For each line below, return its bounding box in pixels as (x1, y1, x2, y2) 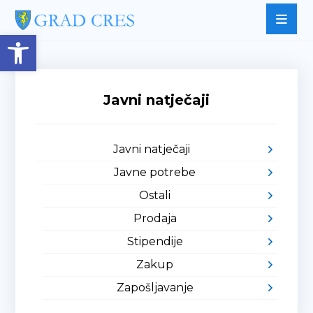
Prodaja (133, 212, 177, 225)
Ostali (139, 189, 170, 202)
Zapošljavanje (116, 281, 194, 294)
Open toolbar (6, 27, 152, 54)
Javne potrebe (114, 166, 196, 179)
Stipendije (126, 235, 183, 248)
